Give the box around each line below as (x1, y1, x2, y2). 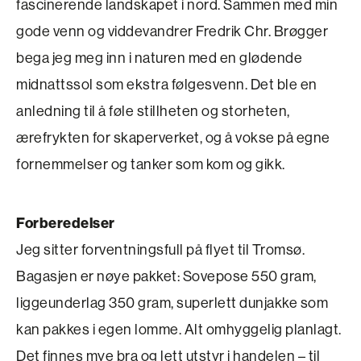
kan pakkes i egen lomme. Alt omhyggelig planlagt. (16, 320, 342, 338)
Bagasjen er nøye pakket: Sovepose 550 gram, (16, 267, 317, 285)
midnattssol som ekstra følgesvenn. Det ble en (16, 75, 317, 93)
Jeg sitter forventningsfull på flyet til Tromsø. (16, 240, 305, 259)
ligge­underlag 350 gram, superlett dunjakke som (16, 293, 328, 312)
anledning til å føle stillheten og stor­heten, (16, 102, 290, 120)
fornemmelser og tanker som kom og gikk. (16, 155, 285, 173)
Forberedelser (16, 214, 115, 232)
